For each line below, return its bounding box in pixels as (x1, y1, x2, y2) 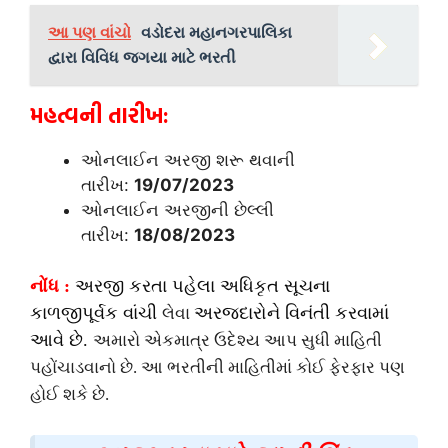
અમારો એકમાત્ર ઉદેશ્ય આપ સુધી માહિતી (93, 331, 382, 351)
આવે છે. (30, 330, 93, 351)
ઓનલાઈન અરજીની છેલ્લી (81, 199, 274, 220)
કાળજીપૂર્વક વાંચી (30, 303, 162, 324)
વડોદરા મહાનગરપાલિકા (141, 21, 292, 42)
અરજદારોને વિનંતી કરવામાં (194, 303, 389, 324)
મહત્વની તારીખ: (30, 97, 169, 131)
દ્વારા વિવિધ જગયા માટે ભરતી (48, 46, 236, 67)
